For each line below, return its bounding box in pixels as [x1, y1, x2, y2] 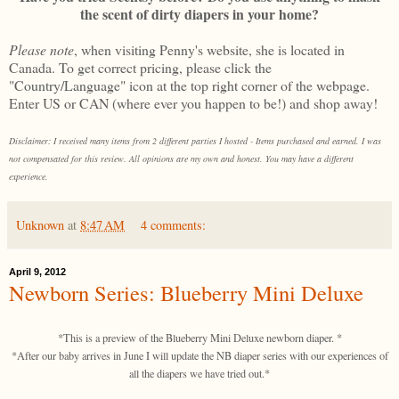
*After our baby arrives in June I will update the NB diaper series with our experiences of [11, 348, 388, 363]
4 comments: [141, 216, 207, 233]
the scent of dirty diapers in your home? [80, 3, 319, 24]
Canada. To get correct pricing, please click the [9, 57, 272, 77]
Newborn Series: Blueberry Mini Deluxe [9, 277, 363, 307]
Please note [9, 39, 74, 59]
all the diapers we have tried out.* [129, 366, 270, 381]
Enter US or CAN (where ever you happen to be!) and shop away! [9, 93, 378, 112]
